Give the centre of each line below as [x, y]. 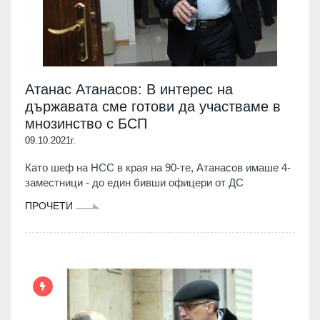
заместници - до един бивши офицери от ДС [134, 182]
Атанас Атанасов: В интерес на [129, 89]
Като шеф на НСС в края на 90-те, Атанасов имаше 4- [158, 167]
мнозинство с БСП [86, 123]
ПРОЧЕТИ [50, 205]
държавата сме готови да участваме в [153, 106]
